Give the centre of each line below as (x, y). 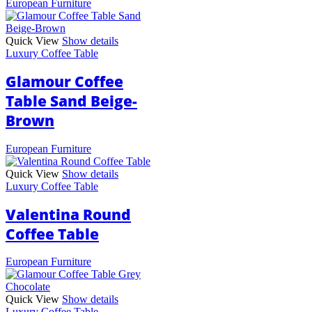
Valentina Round (68, 214)
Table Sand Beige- (71, 101)
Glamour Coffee (64, 82)
